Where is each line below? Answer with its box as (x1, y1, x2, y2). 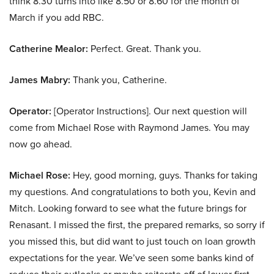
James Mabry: (9, 73, 70, 87)
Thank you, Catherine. (70, 73, 167, 87)
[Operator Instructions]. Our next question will (51, 104, 247, 119)
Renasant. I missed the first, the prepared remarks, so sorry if (9, 218, 265, 232)
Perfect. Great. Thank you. (88, 42, 201, 56)
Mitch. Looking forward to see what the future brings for (9, 201, 246, 216)
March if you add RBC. (9, 10, 104, 25)
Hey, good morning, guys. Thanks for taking (70, 168, 257, 183)
